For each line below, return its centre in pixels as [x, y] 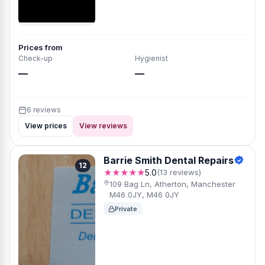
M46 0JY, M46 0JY [144, 195]
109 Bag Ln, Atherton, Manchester [172, 184]
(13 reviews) [179, 172]
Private [126, 209]
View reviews [103, 126]
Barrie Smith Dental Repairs [169, 160]
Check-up [35, 58]
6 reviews [44, 110]
